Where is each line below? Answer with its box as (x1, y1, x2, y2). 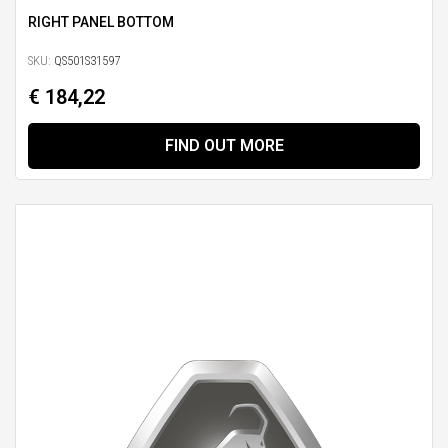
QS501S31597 (51, 53, 120, 69)
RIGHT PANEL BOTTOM (28, 14, 174, 31)
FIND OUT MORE (164, 136, 284, 156)
